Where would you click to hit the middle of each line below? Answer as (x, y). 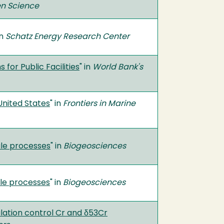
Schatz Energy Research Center (67, 37)
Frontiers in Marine (99, 104)
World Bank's (118, 67)
